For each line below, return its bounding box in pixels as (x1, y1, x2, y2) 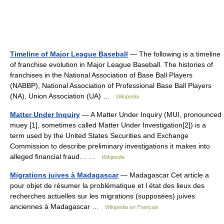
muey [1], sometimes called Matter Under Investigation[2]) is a (10, 121, 206, 129)
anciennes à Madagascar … (10, 202, 105, 210)
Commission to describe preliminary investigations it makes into (10, 142, 210, 150)
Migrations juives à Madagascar (10, 171, 118, 179)
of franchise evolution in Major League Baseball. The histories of (10, 60, 213, 68)
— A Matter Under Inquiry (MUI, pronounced (80, 110, 221, 118)
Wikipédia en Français (105, 204, 158, 210)
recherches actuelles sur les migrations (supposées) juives (10, 192, 195, 200)
